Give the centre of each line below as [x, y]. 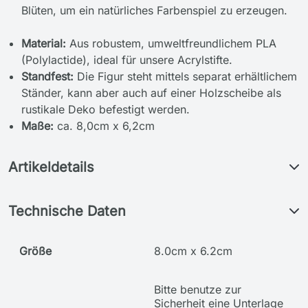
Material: [44, 43]
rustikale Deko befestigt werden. [106, 109]
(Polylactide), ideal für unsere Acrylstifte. [127, 60]
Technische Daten [67, 211]
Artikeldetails [51, 167]
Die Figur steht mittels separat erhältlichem [186, 76]
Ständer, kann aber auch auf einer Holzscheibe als [152, 93]
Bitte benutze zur [198, 289]
